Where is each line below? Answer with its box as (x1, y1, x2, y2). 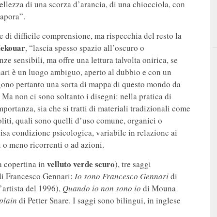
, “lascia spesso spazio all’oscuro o (25, 42, 144, 54)
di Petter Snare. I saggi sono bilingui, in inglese (17, 195, 181, 206)
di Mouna (141, 183, 176, 194)
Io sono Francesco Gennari (75, 170, 169, 182)
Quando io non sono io (62, 183, 141, 194)
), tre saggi (115, 158, 151, 170)
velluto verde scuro (47, 158, 115, 170)
